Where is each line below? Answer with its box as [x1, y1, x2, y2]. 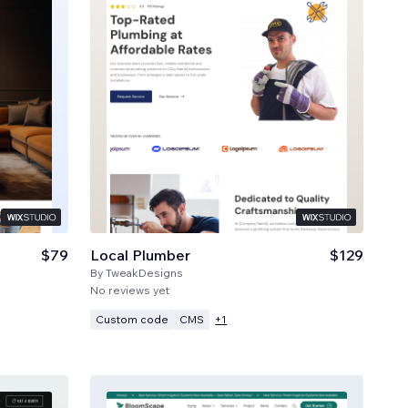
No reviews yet [90, 282, 170, 297]
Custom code [96, 311, 169, 326]
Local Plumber [90, 245, 191, 264]
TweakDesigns [106, 265, 184, 280]
